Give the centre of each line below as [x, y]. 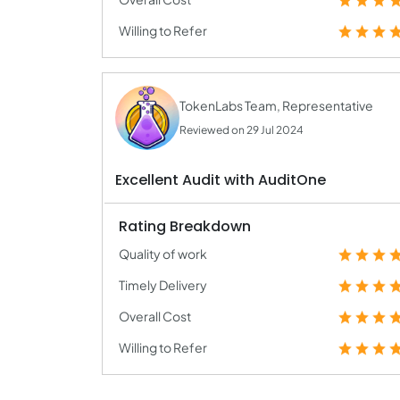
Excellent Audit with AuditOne [221, 180]
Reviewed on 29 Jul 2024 [242, 130]
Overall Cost [155, 316]
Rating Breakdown [185, 226]
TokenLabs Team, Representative [276, 105]
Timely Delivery [163, 285]
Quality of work [163, 254]
